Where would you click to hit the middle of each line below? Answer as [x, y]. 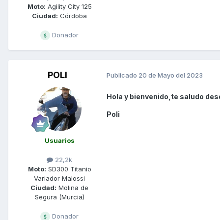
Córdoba [72, 15]
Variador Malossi [59, 179]
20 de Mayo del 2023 [171, 75]
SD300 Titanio [69, 169]
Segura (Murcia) [59, 197]
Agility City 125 [69, 6]
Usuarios [59, 140]
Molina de [72, 188]
